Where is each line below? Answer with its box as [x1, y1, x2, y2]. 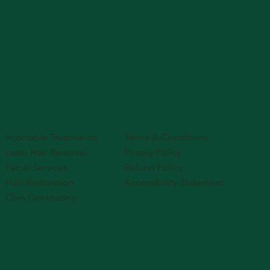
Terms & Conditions [124, 131, 209, 143]
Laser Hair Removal [5, 146, 87, 159]
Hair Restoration [5, 177, 75, 189]
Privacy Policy [124, 146, 181, 159]
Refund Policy [124, 162, 183, 174]
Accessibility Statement [124, 177, 224, 189]
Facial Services [5, 162, 68, 174]
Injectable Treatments [5, 131, 98, 143]
